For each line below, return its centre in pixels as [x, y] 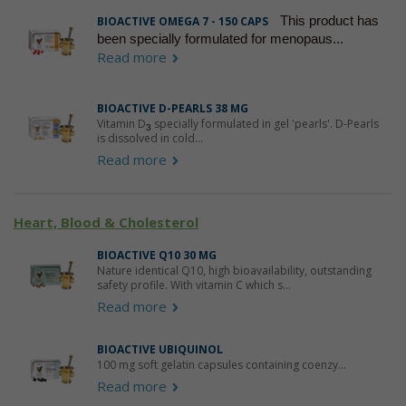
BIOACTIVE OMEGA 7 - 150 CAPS [182, 22]
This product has [327, 21]
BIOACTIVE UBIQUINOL [159, 350]
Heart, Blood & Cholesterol [106, 222]
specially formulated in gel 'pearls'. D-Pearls [265, 124]
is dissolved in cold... [150, 139]
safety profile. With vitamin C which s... [193, 285]
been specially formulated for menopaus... [220, 39]
